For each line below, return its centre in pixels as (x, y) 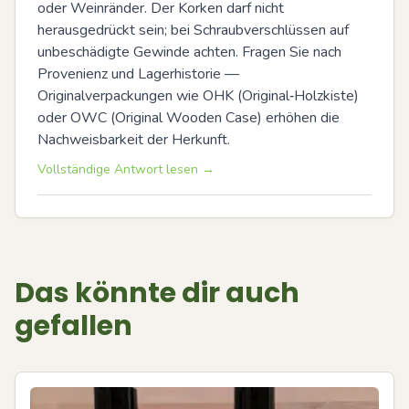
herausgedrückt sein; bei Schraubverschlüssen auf (193, 30)
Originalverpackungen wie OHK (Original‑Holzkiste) (198, 96)
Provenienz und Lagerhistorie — (138, 74)
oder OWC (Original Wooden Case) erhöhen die (189, 118)
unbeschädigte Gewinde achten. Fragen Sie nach (189, 52)
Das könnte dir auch (157, 293)
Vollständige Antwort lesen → (126, 169)
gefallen (73, 326)
